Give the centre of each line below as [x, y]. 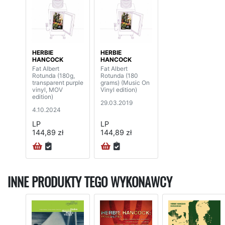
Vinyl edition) [119, 89]
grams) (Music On [125, 82]
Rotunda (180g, [53, 75]
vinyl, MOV [47, 89]
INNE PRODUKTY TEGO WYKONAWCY [90, 183]
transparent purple [58, 82]
